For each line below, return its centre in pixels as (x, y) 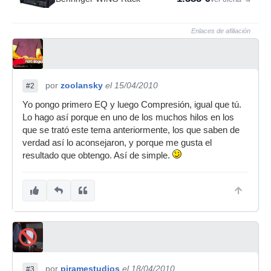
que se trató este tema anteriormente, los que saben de (131, 130)
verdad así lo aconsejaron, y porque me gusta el (117, 143)
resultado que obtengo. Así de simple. (97, 155)
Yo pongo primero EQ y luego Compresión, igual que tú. (132, 105)
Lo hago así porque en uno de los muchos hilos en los (128, 117)
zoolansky (82, 85)
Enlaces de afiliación (221, 31)
